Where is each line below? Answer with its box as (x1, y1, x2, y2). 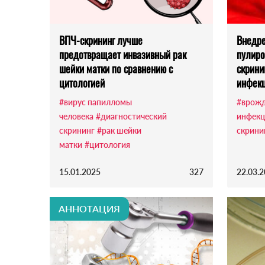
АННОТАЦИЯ (59, 203, 120, 215)
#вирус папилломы (59, 97, 132, 108)
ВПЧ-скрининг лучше (59, 33, 143, 49)
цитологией (59, 75, 105, 91)
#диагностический (96, 111, 167, 122)
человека (59, 111, 93, 122)
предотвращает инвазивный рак (59, 47, 186, 63)
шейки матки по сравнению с (59, 61, 173, 77)
